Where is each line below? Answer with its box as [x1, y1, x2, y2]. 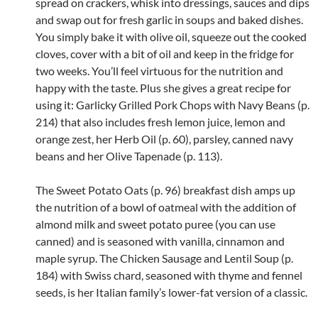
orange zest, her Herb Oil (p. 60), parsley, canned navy [35, 131, 293, 146]
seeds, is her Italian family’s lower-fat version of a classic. [35, 285, 307, 299]
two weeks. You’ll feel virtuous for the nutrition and [35, 63, 283, 77]
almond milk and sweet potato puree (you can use [35, 216, 275, 231]
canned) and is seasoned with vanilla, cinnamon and [35, 234, 285, 248]
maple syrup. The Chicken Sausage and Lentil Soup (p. [35, 251, 293, 265]
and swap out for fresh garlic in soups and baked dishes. [35, 12, 303, 26]
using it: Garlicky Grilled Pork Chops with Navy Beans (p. [35, 97, 309, 111]
